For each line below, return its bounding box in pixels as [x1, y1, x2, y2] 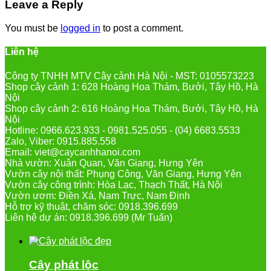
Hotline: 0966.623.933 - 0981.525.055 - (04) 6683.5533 [5, 125, 240, 135]
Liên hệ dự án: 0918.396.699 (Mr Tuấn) [5, 212, 172, 223]
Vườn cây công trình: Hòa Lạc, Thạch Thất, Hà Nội [5, 179, 223, 190]
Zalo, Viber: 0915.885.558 [5, 135, 116, 146]
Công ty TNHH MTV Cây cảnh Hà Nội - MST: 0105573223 [5, 70, 254, 81]
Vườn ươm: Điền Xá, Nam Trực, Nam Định [5, 190, 190, 201]
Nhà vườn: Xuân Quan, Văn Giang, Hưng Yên [5, 157, 203, 168]
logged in [60, 23, 100, 34]
